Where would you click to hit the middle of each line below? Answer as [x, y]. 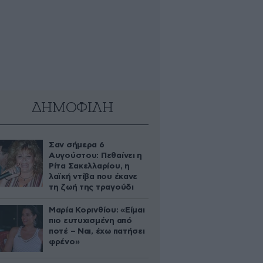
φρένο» [64, 242]
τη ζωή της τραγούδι [91, 187]
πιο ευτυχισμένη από [90, 221]
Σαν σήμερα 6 [77, 145]
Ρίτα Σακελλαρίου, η [89, 166]
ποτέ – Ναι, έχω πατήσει [97, 231]
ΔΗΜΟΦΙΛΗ [72, 108]
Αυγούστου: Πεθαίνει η [96, 156]
